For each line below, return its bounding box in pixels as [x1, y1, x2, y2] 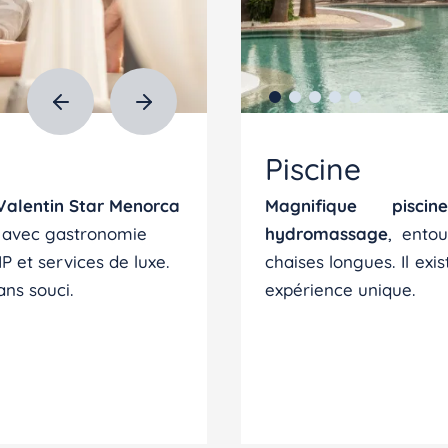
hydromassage [264, 223, 388, 244]
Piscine [264, 150, 361, 188]
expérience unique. [264, 279, 415, 300]
